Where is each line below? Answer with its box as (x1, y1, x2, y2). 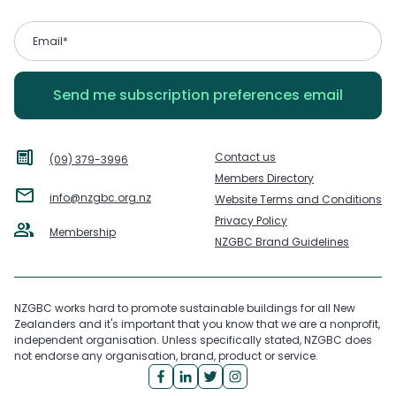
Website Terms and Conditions (215, 192, 382, 208)
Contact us (215, 149, 276, 165)
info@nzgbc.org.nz (49, 189, 151, 205)
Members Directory (215, 171, 314, 187)
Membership (49, 224, 116, 240)
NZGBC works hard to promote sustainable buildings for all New (14, 301, 355, 316)
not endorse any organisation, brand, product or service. (14, 348, 318, 364)
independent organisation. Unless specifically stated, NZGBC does (14, 332, 372, 348)
